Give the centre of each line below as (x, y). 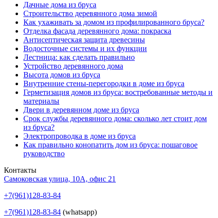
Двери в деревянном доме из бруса (81, 109)
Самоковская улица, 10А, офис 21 (60, 179)
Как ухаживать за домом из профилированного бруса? (114, 22)
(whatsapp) (79, 212)
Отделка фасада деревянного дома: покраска (97, 31)
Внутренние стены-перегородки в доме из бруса (104, 83)
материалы (41, 101)
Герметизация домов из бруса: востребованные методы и (118, 92)
